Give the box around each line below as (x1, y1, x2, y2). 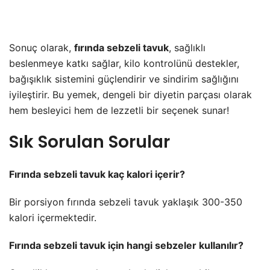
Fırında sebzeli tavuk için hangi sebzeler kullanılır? (9, 239, 243, 252)
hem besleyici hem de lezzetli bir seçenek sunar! (9, 104, 229, 117)
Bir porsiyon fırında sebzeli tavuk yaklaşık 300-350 (9, 196, 242, 209)
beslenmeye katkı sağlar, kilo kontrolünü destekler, (9, 57, 239, 70)
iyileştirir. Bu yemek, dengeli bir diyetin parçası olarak (9, 89, 252, 101)
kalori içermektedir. (9, 212, 96, 224)
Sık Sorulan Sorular (9, 130, 170, 154)
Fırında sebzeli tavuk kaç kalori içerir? (9, 168, 185, 181)
